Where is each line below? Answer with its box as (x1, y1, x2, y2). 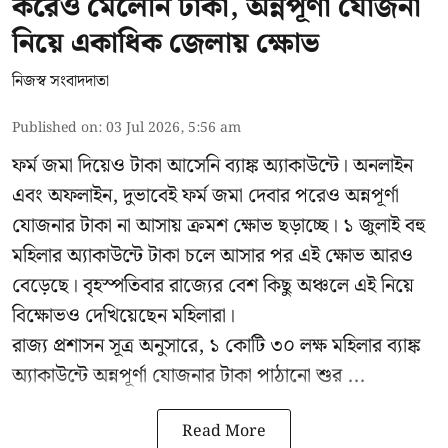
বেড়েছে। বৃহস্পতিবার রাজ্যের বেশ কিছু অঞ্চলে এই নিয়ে (12, 270, 414, 303)
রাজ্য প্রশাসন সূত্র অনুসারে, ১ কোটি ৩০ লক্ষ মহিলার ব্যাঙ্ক (12, 330, 420, 363)
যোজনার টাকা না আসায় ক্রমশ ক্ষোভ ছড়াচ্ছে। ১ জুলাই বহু (12, 210, 425, 243)
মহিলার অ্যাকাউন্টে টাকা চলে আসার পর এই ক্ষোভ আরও (12, 240, 413, 273)
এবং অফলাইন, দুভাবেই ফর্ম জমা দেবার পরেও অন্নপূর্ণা (12, 180, 399, 213)
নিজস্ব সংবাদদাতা (12, 69, 109, 95)
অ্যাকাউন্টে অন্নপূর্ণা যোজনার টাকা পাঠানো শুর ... (12, 360, 365, 393)
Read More (182, 419, 266, 445)
